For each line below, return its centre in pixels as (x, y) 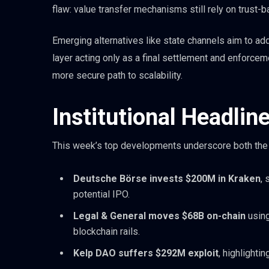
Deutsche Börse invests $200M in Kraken (167, 179)
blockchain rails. (107, 232)
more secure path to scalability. (117, 76)
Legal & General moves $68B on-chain (159, 216)
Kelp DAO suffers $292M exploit (146, 253)
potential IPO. (101, 195)
